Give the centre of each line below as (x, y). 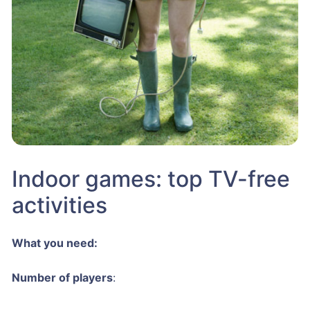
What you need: (54, 243)
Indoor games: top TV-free (151, 179)
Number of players (62, 277)
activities (59, 206)
